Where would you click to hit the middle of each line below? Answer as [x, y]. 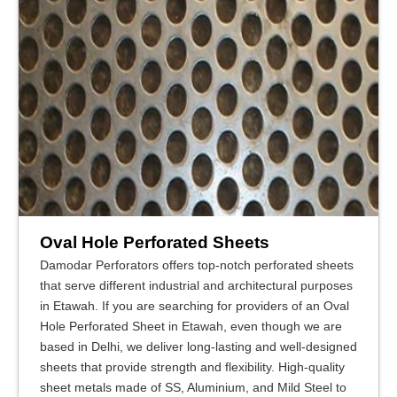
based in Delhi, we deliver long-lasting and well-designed [198, 346]
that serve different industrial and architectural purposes [196, 285]
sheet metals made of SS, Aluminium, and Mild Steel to [193, 387]
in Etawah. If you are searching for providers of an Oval [195, 305]
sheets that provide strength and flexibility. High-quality [192, 366]
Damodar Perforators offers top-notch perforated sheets [197, 265]
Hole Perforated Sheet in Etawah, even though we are [191, 326]
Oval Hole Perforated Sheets [155, 242]
